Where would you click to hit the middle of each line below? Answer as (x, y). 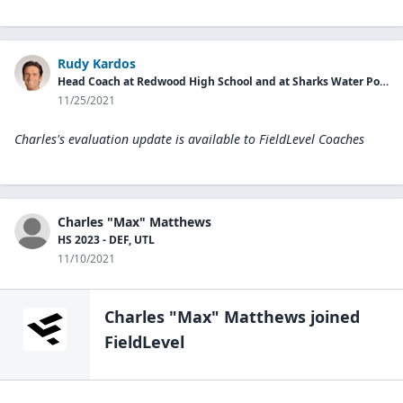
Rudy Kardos (97, 63)
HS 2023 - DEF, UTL (106, 240)
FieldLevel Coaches (312, 139)
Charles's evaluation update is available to (135, 139)
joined (333, 317)
